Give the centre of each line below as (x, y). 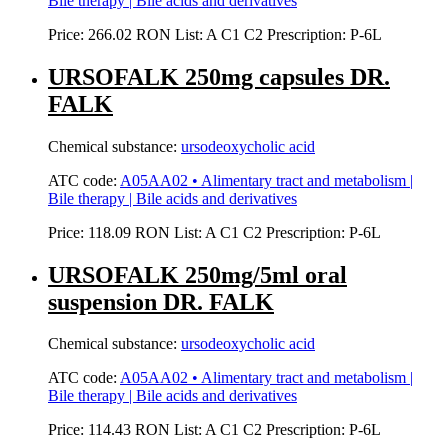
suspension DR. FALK (161, 301)
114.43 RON (129, 430)
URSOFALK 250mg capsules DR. (219, 76)
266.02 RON (129, 34)
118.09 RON (129, 232)
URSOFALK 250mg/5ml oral (197, 274)
